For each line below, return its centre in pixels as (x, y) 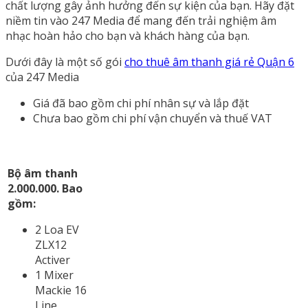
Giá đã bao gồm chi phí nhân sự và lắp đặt (141, 103)
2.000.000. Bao (45, 188)
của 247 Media (42, 77)
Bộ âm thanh (43, 173)
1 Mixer (54, 275)
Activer (53, 260)
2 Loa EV (57, 229)
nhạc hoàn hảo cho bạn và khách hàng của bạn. (128, 35)
